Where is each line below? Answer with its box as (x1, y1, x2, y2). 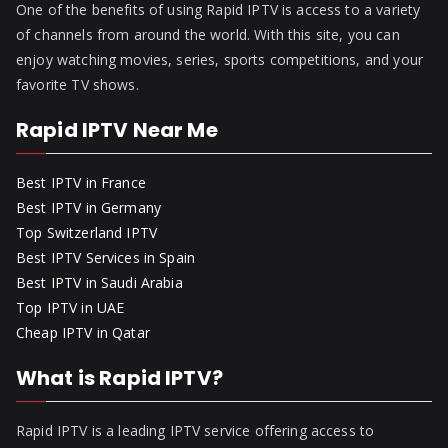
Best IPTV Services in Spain (16, 248, 196, 268)
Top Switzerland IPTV (16, 223, 157, 243)
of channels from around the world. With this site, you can (16, 25, 400, 45)
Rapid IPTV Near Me (16, 116, 218, 145)
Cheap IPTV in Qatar (16, 323, 150, 343)
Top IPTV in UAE (16, 298, 125, 318)
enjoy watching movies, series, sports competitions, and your (16, 50, 423, 70)
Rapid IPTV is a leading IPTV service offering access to (16, 421, 375, 441)
